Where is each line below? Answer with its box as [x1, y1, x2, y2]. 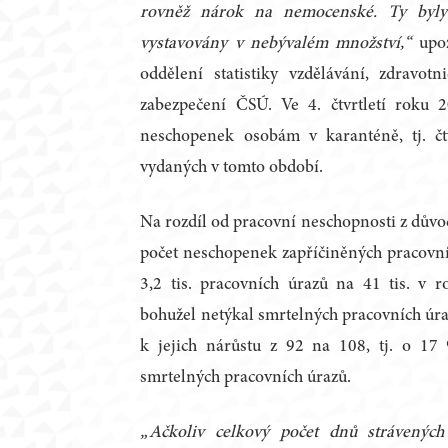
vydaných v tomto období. [140, 159, 324, 178]
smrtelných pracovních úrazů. [140, 369, 352, 388]
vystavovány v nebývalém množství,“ [140, 35, 412, 54]
